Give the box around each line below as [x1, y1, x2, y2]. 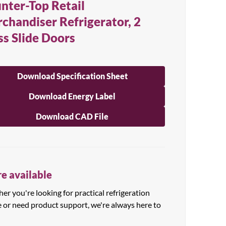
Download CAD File [36, 111, 109, 121]
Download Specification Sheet [17, 71, 128, 81]
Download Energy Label [29, 91, 116, 101]
